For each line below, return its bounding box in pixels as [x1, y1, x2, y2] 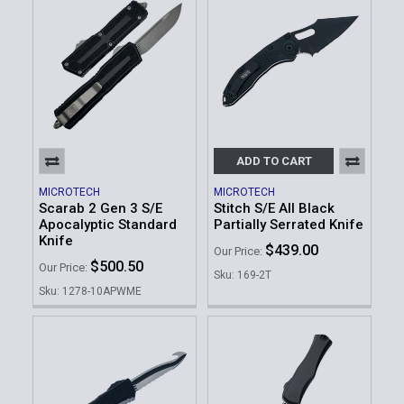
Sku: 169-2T [214, 268, 271, 281]
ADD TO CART [235, 154, 312, 169]
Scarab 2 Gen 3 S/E [39, 200, 162, 217]
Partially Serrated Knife [214, 216, 363, 234]
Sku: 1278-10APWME [39, 284, 142, 298]
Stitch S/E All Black [214, 200, 335, 217]
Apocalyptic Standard [39, 216, 177, 234]
